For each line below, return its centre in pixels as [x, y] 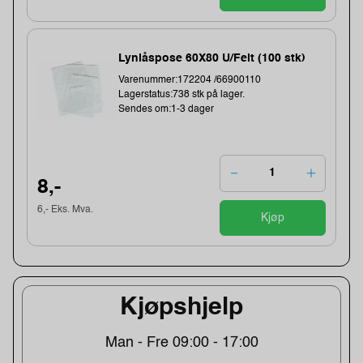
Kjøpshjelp [181, 308]
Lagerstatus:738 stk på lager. [182, 94]
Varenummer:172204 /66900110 [190, 80]
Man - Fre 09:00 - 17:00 [181, 343]
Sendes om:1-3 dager [167, 109]
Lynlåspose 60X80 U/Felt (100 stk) [212, 58]
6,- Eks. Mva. [66, 210]
